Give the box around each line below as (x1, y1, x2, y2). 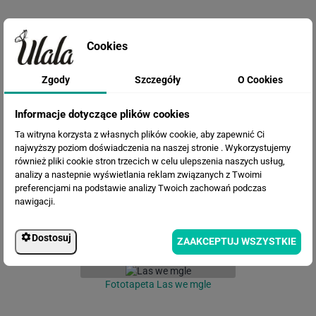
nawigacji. (15, 195, 55, 207)
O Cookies (238, 73, 284, 85)
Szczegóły (135, 73, 181, 85)
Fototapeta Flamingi (114, 113, 202, 125)
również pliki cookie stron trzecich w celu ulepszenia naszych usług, (15, 155, 285, 166)
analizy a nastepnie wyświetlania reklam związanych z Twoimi (15, 169, 262, 180)
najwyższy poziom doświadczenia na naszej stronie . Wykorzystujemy (15, 142, 291, 153)
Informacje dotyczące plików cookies (15, 107, 190, 121)
